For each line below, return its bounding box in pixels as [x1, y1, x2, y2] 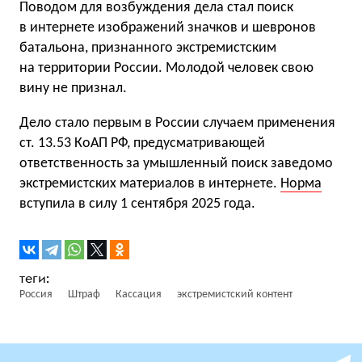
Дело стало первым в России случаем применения [19, 116, 335, 131]
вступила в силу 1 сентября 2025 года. [19, 196, 255, 212]
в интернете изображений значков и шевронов [19, 20, 316, 36]
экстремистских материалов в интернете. [19, 176, 280, 192]
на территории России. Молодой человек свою [19, 61, 314, 76]
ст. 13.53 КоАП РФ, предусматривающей [19, 136, 265, 151]
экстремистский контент [177, 288, 293, 301]
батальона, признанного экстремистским [19, 40, 276, 56]
